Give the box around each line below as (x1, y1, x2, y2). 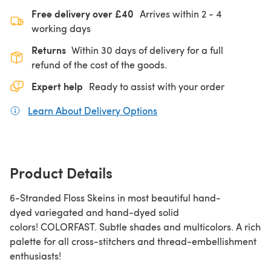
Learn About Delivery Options (28, 103, 157, 117)
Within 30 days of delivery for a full (71, 43, 223, 56)
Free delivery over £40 (31, 6, 134, 21)
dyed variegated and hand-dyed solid (10, 205, 179, 218)
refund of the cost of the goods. (31, 57, 167, 71)
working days (31, 21, 91, 34)
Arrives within (140, 7, 201, 20)
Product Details (10, 162, 113, 183)
